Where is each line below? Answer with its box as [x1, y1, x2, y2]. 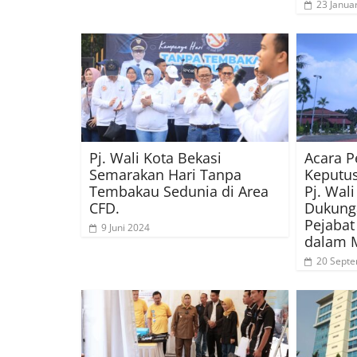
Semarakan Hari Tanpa [89, 165, 241, 185]
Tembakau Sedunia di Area [89, 182, 269, 202]
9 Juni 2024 [101, 221, 150, 235]
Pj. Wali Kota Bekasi [89, 148, 222, 168]
